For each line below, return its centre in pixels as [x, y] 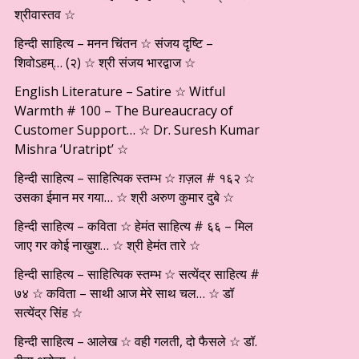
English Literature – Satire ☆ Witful [120, 91]
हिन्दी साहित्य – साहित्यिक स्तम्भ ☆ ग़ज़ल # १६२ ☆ [135, 178]
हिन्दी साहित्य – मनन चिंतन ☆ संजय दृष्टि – [114, 43]
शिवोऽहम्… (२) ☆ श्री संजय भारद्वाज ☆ [105, 63]
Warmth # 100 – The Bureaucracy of [124, 111]
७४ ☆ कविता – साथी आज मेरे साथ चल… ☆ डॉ [124, 293]
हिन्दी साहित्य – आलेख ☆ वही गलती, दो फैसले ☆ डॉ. [136, 341]
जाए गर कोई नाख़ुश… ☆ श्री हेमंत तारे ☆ [107, 245]
